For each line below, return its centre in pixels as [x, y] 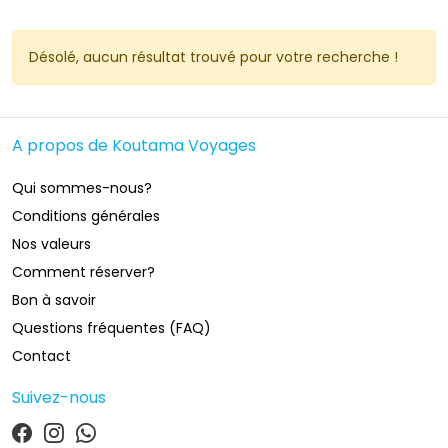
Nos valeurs [51, 244]
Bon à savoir [54, 300]
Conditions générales [86, 216]
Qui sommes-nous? [82, 188]
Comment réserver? [83, 272]
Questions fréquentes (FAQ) [111, 328]
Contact [41, 356]
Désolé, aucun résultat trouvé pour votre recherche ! [213, 57]
